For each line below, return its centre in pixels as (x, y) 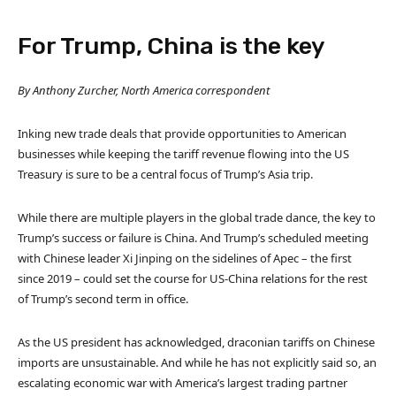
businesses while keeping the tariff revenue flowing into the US (183, 153)
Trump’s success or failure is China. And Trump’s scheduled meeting (193, 237)
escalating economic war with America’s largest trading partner (183, 382)
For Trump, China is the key (171, 46)
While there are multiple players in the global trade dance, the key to (197, 217)
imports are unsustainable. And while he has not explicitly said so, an (197, 362)
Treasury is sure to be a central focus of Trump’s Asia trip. (165, 174)
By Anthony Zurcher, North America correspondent (144, 90)
